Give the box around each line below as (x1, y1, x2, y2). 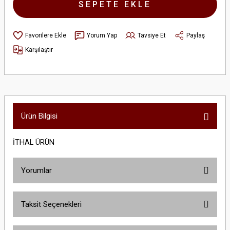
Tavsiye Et (138, 31, 166, 39)
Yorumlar (21, 166, 52, 175)
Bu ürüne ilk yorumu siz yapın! (71, 208, 159, 216)
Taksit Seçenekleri (21, 200, 82, 209)
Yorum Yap (87, 31, 117, 39)
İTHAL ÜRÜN (13, 138, 54, 147)
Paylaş (186, 31, 205, 39)
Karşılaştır (25, 46, 53, 53)
